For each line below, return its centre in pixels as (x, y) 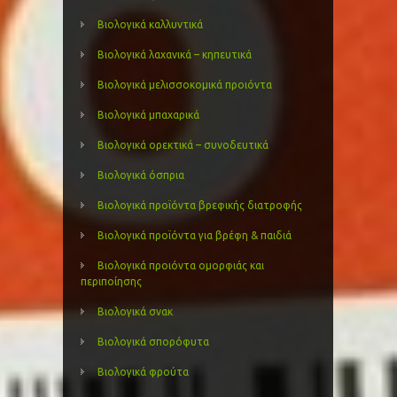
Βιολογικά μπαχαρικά (148, 115)
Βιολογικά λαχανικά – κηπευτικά (175, 55)
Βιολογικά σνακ (135, 312)
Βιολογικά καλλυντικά (150, 25)
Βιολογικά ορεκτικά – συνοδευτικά (183, 145)
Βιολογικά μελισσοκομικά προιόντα (185, 85)
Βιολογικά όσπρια (141, 175)
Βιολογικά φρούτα (143, 372)
